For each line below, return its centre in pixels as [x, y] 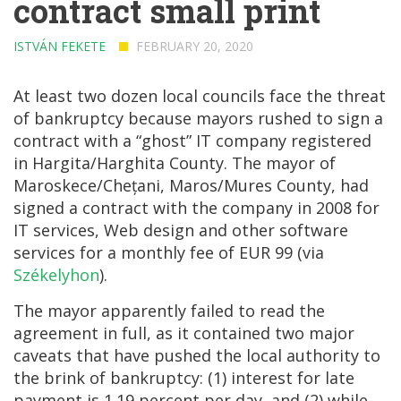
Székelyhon [56, 275]
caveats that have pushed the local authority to [197, 355]
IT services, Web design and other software [181, 230]
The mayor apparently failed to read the [169, 311]
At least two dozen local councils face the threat [200, 96]
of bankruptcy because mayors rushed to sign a [198, 118]
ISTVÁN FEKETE [60, 46]
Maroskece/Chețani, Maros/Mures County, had [191, 185]
